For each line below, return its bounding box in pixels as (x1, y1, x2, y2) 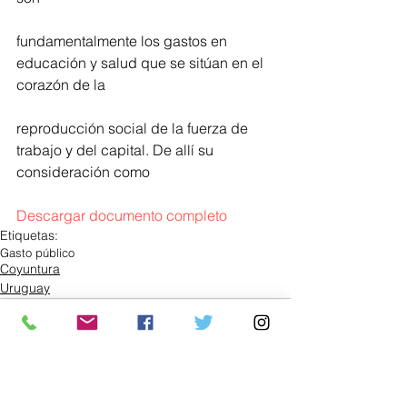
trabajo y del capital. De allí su (16, 141, 217, 160)
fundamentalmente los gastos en (16, 32, 231, 51)
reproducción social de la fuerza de (16, 119, 252, 138)
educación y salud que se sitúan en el (16, 54, 267, 73)
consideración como (16, 163, 150, 182)
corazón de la (16, 75, 105, 94)
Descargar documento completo (16, 206, 227, 225)
